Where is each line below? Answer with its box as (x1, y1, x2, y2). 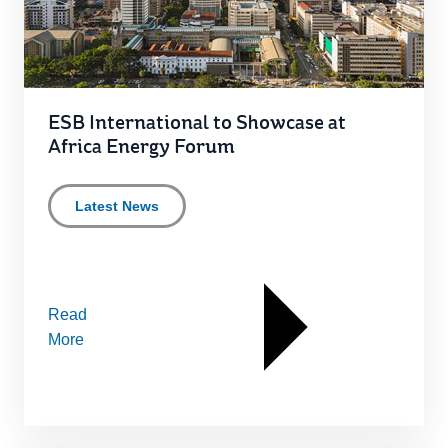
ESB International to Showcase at (48, 114, 346, 134)
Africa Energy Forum (48, 138, 235, 158)
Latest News (75, 198, 159, 214)
